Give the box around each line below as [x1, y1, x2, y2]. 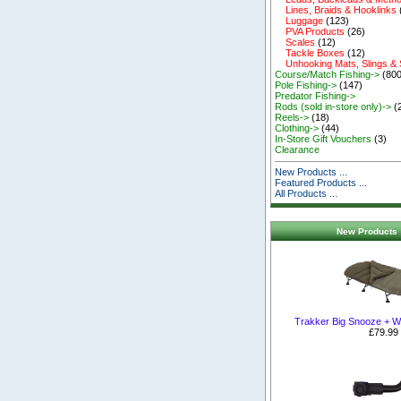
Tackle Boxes [275, 47, 346, 59]
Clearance [275, 144, 320, 156]
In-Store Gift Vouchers [275, 133, 372, 145]
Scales [275, 37, 316, 48]
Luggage [275, 15, 324, 27]
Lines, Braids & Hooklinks [275, 4, 397, 16]
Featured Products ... [275, 177, 368, 189]
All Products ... [275, 188, 338, 200]
